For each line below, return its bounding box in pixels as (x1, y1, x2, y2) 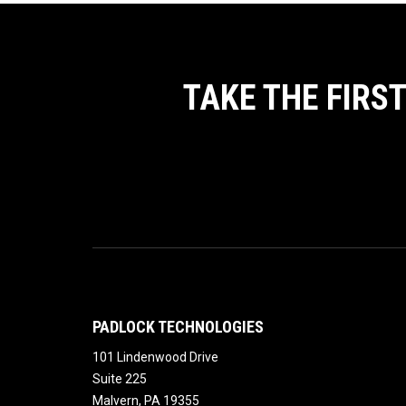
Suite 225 (92, 372, 147, 387)
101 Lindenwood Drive (92, 350, 218, 365)
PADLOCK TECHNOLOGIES (92, 317, 264, 337)
